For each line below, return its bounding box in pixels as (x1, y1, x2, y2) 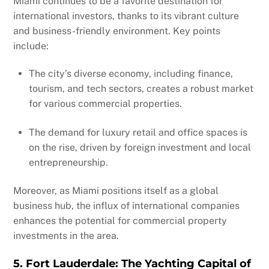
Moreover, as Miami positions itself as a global (13, 184, 219, 196)
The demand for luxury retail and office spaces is (29, 126, 247, 138)
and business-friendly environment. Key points (13, 25, 221, 37)
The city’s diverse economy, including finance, (29, 68, 233, 80)
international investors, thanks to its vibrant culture (13, 10, 240, 22)
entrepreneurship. (29, 156, 108, 168)
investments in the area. (13, 229, 119, 241)
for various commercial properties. (29, 98, 182, 110)
